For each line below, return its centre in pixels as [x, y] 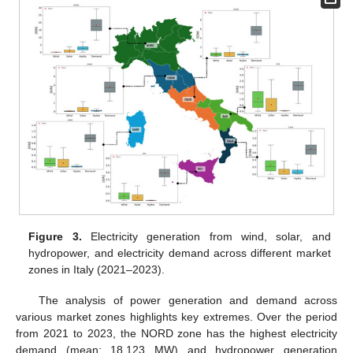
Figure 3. [55, 237]
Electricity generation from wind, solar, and [206, 237]
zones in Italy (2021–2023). [97, 270]
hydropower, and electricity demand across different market [180, 253]
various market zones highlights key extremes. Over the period [176, 316]
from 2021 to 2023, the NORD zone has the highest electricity [176, 333]
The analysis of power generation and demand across [188, 300]
